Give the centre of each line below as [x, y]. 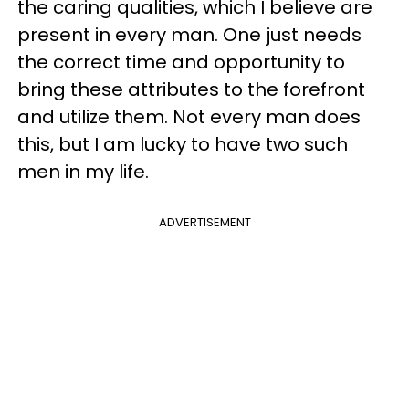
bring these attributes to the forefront [191, 89]
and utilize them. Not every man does [189, 116]
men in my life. [83, 171]
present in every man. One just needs [189, 34]
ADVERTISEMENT [204, 222]
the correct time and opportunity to [181, 62]
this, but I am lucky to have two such [183, 144]
